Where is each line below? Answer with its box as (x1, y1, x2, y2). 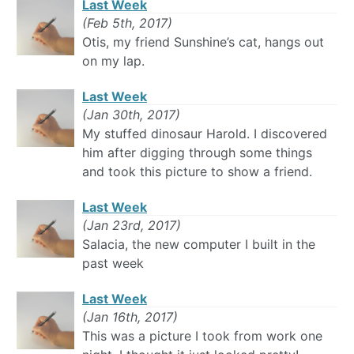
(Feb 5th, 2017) (82, 15, 172, 32)
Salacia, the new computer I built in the (82, 236, 315, 253)
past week (82, 255, 144, 272)
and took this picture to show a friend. (82, 164, 312, 180)
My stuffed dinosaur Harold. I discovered (82, 126, 327, 142)
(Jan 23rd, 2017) (82, 217, 181, 234)
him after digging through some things (82, 145, 312, 161)
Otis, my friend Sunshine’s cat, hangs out (82, 34, 324, 51)
